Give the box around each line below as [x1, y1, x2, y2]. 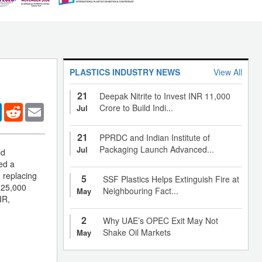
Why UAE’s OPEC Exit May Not [103, 214, 218, 226]
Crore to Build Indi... [99, 101, 173, 113]
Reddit [23, 101, 47, 113]
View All [213, 65, 242, 78]
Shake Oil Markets [103, 226, 171, 238]
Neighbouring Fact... [103, 184, 178, 196]
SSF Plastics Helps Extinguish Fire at [103, 173, 239, 185]
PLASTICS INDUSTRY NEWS [70, 65, 180, 78]
